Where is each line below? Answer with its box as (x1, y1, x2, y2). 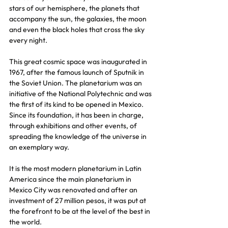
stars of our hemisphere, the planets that (9, 4, 141, 13)
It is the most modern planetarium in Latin (9, 164, 143, 173)
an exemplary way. (9, 142, 69, 152)
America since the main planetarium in (9, 175, 133, 184)
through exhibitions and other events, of (9, 121, 138, 130)
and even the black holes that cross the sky (9, 25, 146, 34)
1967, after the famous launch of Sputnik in (9, 68, 146, 77)
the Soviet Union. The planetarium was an (9, 78, 144, 88)
